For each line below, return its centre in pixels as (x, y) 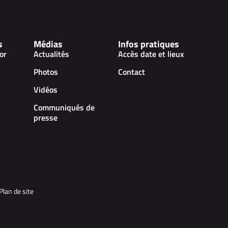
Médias (48, 44)
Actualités (52, 54)
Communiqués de (64, 108)
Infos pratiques (149, 44)
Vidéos (46, 90)
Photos (46, 72)
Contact (132, 72)
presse (46, 118)
